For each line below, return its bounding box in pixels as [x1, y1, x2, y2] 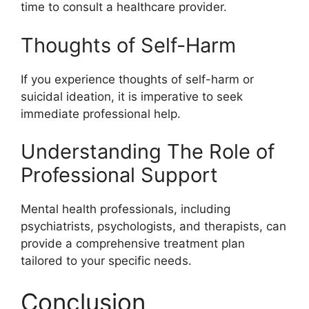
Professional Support [21, 163, 218, 187]
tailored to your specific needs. [21, 254, 192, 268]
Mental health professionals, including [21, 202, 230, 216]
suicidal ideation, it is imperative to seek [21, 89, 243, 103]
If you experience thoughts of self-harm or [21, 72, 254, 86]
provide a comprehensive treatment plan [21, 237, 245, 250]
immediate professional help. [21, 106, 181, 121]
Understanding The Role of [21, 139, 275, 163]
